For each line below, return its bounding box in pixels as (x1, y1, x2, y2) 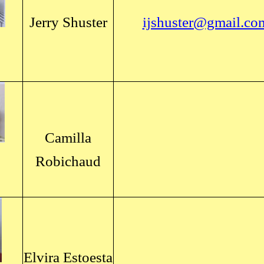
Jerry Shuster (29, 14, 107, 30)
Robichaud (35, 153, 101, 169)
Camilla (45, 130, 91, 146)
